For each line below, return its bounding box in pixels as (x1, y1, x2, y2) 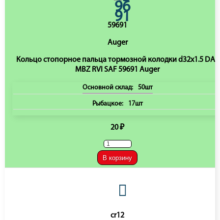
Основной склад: (82, 84, 133, 91)
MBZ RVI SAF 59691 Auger (75, 66, 160, 74)
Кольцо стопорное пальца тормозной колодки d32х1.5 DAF (16, 56, 219, 64)
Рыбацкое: (92, 100, 123, 108)
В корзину (103, 154, 132, 162)
